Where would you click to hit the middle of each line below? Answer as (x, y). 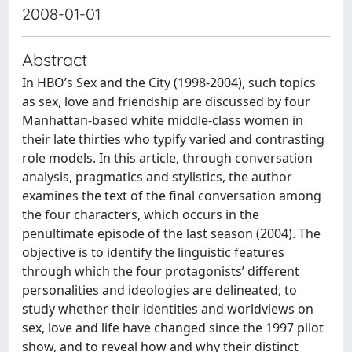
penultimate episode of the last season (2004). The (171, 233)
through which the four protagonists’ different (161, 271)
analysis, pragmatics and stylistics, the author (157, 177)
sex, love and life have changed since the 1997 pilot (173, 328)
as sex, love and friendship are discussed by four (166, 101)
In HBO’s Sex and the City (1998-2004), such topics (169, 82)
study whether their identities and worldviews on (168, 309)
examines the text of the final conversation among (172, 196)
